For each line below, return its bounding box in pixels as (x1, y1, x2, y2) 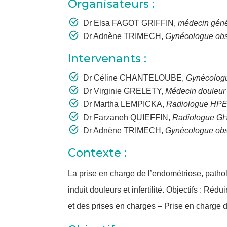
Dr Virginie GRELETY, (83, 87, 166, 96)
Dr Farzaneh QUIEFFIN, (83, 113, 173, 122)
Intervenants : (68, 52, 147, 66)
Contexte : (68, 146, 127, 160)
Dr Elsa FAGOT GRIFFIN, (83, 19, 178, 28)
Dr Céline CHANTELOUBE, (83, 73, 184, 83)
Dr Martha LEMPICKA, (83, 100, 167, 109)
